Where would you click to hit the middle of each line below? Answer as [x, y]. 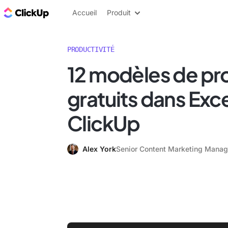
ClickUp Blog [77, 12]
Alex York [99, 149]
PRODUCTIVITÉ [91, 49]
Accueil [84, 12]
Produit [119, 12]
